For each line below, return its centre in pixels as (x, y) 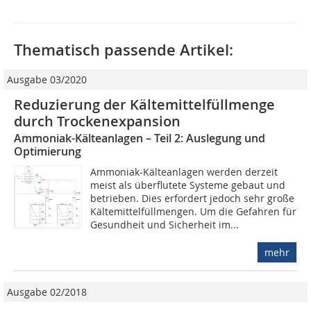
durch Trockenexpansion (97, 121)
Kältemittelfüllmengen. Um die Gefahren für (194, 212)
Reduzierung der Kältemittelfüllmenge (144, 105)
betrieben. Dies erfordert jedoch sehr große (193, 199)
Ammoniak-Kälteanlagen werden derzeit (184, 172)
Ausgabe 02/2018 (47, 292)
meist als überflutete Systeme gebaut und (188, 185)
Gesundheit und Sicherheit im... (165, 225)
